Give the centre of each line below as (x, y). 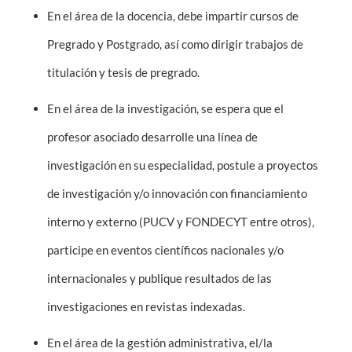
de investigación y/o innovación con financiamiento (177, 193)
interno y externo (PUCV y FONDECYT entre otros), (181, 222)
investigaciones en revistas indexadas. (146, 306)
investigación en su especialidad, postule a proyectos (183, 165)
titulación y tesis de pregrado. (123, 72)
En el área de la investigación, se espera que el (165, 108)
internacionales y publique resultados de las (159, 278)
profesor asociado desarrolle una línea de (152, 137)
